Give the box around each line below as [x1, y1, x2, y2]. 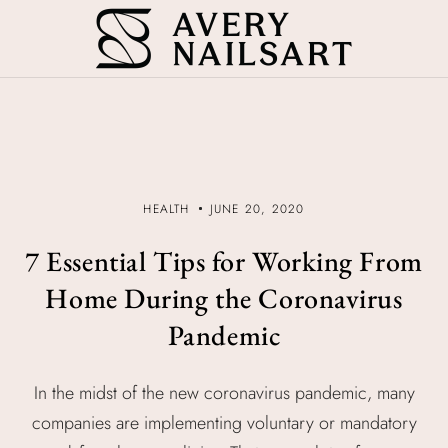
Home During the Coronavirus [45, 280, 403, 316]
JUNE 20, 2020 [209, 200, 305, 218]
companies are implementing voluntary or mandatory [31, 410, 417, 436]
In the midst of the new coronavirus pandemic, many [33, 380, 415, 406]
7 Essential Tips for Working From [25, 243, 423, 279]
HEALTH [143, 200, 190, 218]
